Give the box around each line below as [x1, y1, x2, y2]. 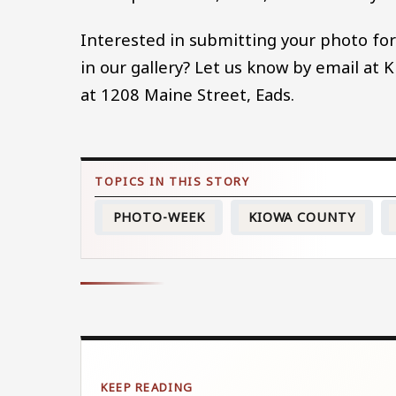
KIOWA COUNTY [247, 209, 355, 226]
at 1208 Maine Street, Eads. [80, 83, 295, 105]
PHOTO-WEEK [112, 209, 205, 226]
